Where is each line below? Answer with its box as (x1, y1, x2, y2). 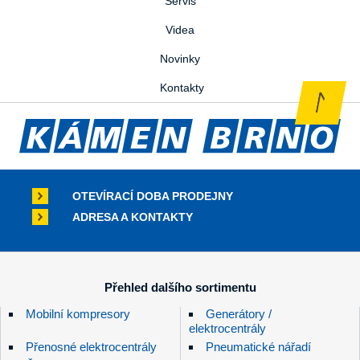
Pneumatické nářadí (205, 340, 311, 354)
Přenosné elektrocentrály (26, 340, 157, 354)
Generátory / (205, 307, 272, 321)
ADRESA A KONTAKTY (72, 211, 193, 224)
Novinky (160, 51, 200, 65)
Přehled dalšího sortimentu (104, 280, 256, 295)
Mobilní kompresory (26, 307, 130, 321)
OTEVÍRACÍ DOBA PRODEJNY (72, 190, 233, 203)
